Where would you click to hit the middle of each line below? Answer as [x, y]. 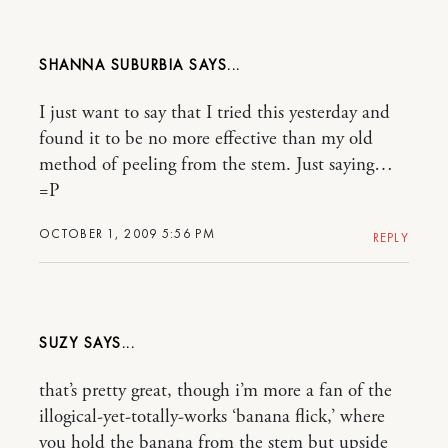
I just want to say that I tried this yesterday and [214, 113]
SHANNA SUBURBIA [111, 65]
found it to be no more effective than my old [206, 139]
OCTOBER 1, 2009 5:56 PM [127, 233]
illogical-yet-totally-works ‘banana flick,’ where [212, 417]
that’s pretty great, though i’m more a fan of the [215, 391]
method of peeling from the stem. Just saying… [216, 165]
